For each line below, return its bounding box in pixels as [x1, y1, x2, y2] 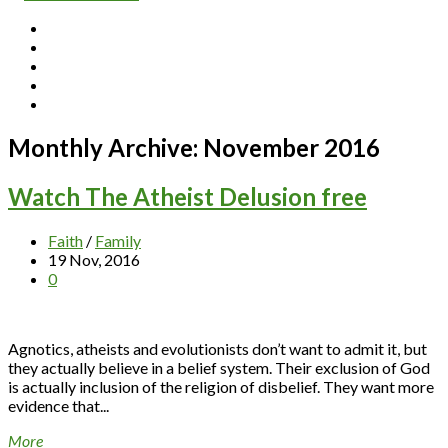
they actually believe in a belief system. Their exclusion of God [8, 357, 430, 377]
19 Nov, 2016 [48, 249, 140, 269]
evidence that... [8, 395, 109, 415]
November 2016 [203, 132, 380, 162]
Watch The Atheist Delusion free [8, 181, 367, 211]
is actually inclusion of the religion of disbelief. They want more [8, 376, 434, 396]
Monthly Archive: [8, 132, 203, 162]
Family [95, 230, 141, 250]
